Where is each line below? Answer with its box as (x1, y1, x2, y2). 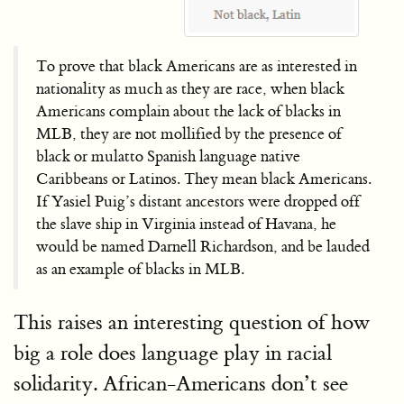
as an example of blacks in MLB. (36, 259, 244, 279)
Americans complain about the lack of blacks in (36, 101, 341, 121)
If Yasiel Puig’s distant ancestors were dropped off (36, 191, 360, 211)
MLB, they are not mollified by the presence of (36, 124, 342, 143)
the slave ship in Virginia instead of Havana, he (36, 214, 336, 234)
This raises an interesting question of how (14, 308, 370, 335)
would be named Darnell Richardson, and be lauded (36, 236, 370, 256)
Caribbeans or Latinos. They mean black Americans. (36, 169, 372, 188)
